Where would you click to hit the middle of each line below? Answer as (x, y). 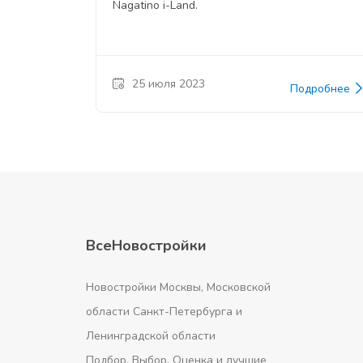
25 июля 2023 (169, 84)
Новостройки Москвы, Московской (178, 287)
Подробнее (322, 89)
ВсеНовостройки (146, 246)
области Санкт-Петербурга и (164, 312)
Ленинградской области (151, 336)
